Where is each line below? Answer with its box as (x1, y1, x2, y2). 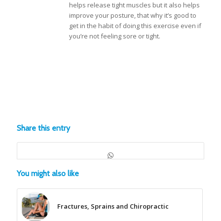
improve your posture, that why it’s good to (69, 11, 196, 20)
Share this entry (16, 123, 70, 133)
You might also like (16, 169, 79, 179)
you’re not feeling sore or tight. (69, 32, 160, 41)
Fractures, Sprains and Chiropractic (57, 202, 169, 211)
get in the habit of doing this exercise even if (69, 21, 201, 31)
